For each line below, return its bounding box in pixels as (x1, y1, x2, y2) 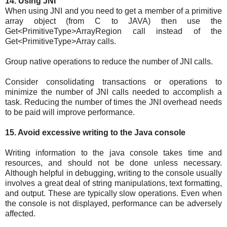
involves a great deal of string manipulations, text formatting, (5, 179, 222, 188)
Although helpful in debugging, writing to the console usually (5, 169, 222, 178)
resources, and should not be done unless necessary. (5, 159, 222, 168)
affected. (5, 209, 35, 218)
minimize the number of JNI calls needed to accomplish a (5, 88, 222, 97)
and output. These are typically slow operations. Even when (5, 189, 222, 198)
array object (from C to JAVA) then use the (5, 17, 222, 26)
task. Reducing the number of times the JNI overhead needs (5, 98, 222, 107)
